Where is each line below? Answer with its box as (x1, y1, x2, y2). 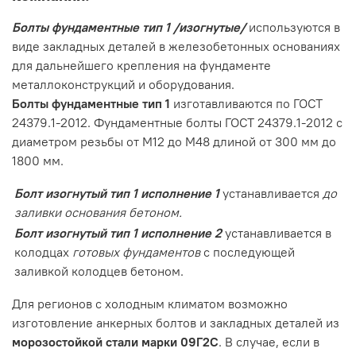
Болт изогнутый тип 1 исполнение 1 (14, 184, 219, 201)
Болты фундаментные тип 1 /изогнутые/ (12, 18, 246, 35)
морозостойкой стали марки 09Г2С (12, 333, 219, 350)
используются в (246, 18, 340, 35)
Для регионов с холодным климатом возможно (12, 295, 288, 311)
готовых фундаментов (72, 243, 200, 260)
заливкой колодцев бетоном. (14, 262, 184, 279)
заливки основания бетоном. (14, 203, 182, 220)
